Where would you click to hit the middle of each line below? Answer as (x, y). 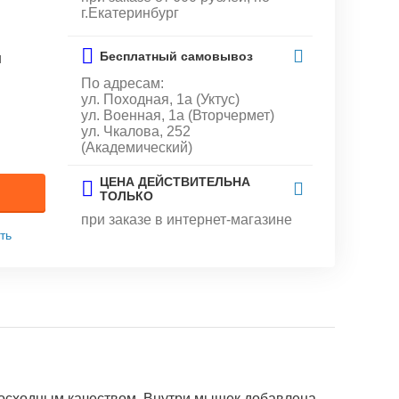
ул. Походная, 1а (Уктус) (161, 99)
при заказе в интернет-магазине (187, 220)
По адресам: (123, 83)
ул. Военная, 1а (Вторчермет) (178, 115)
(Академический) (137, 147)
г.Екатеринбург (130, 13)
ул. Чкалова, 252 (136, 131)
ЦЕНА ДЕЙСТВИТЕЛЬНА (175, 182)
